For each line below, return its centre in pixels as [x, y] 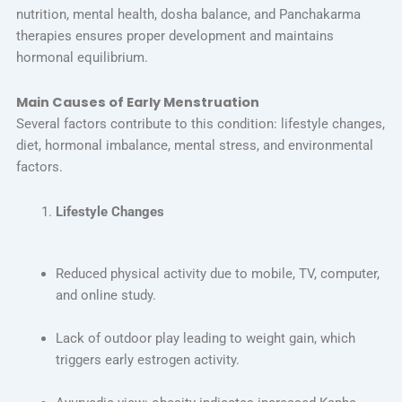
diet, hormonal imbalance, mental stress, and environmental [194, 145]
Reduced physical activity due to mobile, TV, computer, [217, 274]
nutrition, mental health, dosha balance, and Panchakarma [188, 15]
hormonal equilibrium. [82, 58]
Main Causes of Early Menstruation [137, 102]
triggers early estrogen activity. [147, 360]
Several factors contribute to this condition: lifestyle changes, [200, 124]
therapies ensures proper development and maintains [175, 36]
